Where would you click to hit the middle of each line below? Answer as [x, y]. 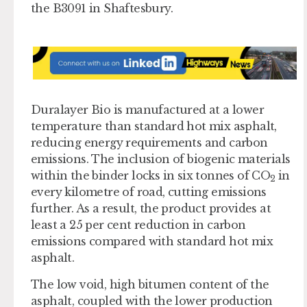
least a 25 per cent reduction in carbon [138, 225]
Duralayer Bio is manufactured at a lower [147, 110]
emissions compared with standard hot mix [152, 242]
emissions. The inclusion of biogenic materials [161, 159]
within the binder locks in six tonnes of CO [151, 176]
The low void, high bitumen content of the [150, 284]
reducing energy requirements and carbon [149, 143]
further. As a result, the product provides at [151, 209]
